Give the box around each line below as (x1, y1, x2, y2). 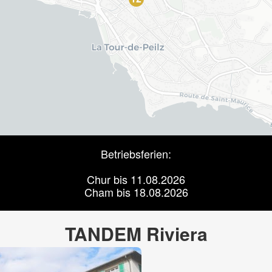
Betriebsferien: (101, 146, 171, 161)
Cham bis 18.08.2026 (84, 184, 188, 200)
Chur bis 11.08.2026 (87, 171, 185, 187)
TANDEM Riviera (64, 220, 208, 246)
